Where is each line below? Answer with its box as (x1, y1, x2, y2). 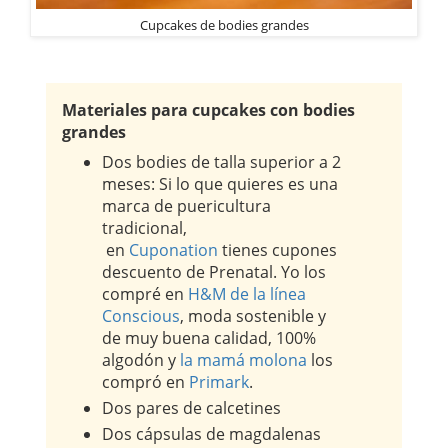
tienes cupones (218, 239, 337, 262)
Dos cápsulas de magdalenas (102, 423, 321, 446)
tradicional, (102, 217, 187, 240)
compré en (102, 283, 188, 306)
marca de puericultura (102, 195, 271, 218)
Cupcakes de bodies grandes (139, 16, 309, 35)
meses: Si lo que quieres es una (102, 173, 338, 196)
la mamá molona (180, 349, 307, 372)
